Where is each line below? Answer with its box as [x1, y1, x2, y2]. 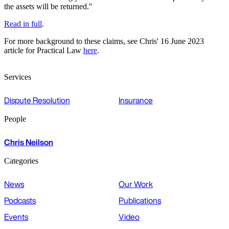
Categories [4, 156, 38, 166]
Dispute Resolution [4, 94, 70, 107]
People [4, 114, 26, 124]
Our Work [119, 178, 153, 191]
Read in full [4, 19, 42, 29]
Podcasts [4, 194, 36, 207]
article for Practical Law [4, 46, 83, 55]
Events [4, 211, 28, 223]
